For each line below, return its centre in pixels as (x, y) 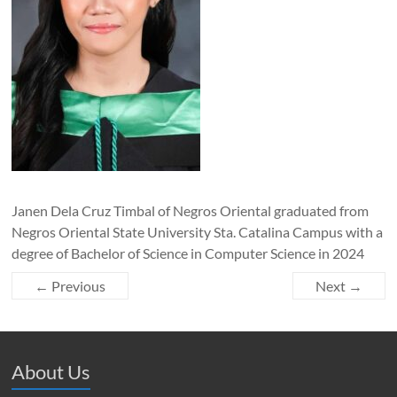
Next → (339, 285)
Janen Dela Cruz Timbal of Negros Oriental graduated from (191, 210)
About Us (51, 371)
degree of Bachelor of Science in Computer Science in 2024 (188, 253)
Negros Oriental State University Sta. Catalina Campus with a (198, 231)
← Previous (70, 285)
